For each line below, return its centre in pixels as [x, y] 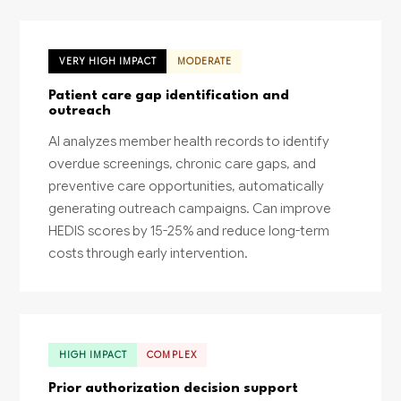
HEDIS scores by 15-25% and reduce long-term [189, 230]
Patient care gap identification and [169, 95]
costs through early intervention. [149, 252]
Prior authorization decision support [174, 389]
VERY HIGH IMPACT [108, 62]
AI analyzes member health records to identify [189, 141]
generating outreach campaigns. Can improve [190, 208]
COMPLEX [172, 354]
